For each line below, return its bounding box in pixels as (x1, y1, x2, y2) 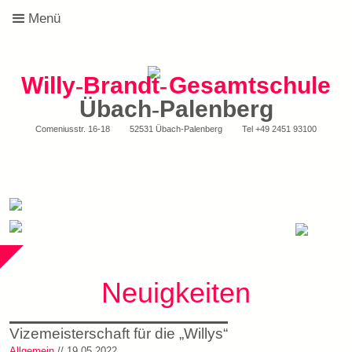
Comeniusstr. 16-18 (35, 124, 111, 134)
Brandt (82, 72, 159, 98)
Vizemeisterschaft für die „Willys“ (9, 324, 228, 342)
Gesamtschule (169, 72, 332, 98)
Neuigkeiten (101, 277, 251, 309)
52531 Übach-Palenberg (130, 124, 222, 134)
